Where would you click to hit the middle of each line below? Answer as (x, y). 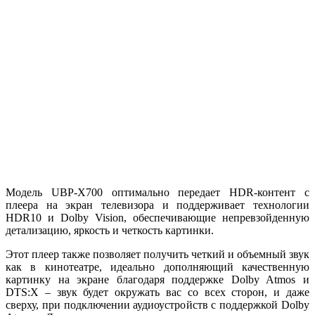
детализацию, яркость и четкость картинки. (110, 230)
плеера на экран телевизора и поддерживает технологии (157, 205)
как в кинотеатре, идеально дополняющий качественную (157, 266)
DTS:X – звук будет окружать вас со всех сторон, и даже (157, 292)
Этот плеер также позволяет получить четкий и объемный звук (157, 254)
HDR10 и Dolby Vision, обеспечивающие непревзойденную (157, 217)
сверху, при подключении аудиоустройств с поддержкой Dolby (157, 304)
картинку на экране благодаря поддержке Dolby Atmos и (157, 279)
